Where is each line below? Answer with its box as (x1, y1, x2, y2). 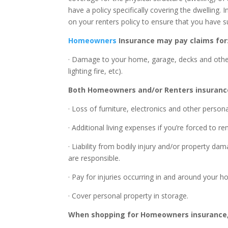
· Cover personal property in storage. (68, 191, 189, 201)
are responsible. (68, 153, 121, 163)
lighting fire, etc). (68, 66, 123, 76)
